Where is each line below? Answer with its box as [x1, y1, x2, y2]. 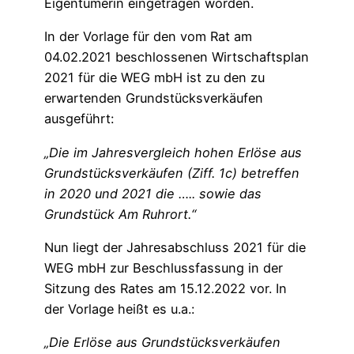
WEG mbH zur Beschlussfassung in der [44, 260, 283, 277]
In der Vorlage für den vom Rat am [44, 28, 252, 45]
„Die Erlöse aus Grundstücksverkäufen [44, 334, 281, 351]
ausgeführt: [44, 111, 114, 127]
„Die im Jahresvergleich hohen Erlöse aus [44, 144, 302, 160]
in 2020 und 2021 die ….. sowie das [44, 185, 262, 201]
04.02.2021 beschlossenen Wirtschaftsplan [44, 49, 309, 66]
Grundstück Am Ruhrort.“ [44, 205, 200, 222]
